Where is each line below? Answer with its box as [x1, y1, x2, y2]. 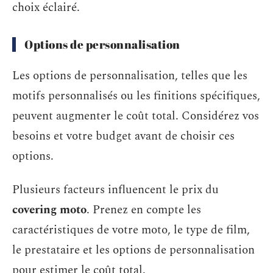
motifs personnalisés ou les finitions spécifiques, [12, 87, 260, 105]
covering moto [12, 201, 87, 219]
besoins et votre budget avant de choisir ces [12, 127, 235, 145]
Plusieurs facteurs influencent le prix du [12, 181, 219, 199]
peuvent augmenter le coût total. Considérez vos [12, 107, 259, 125]
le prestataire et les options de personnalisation [12, 241, 255, 259]
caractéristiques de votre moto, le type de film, [12, 221, 250, 239]
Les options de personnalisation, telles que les [12, 66, 247, 85]
